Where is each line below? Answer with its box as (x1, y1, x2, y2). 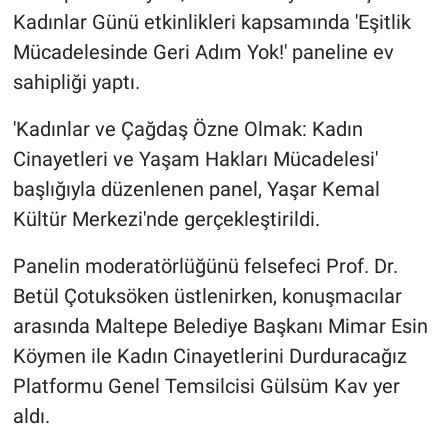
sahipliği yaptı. (12, 70, 140, 95)
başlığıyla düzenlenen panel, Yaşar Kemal (12, 177, 380, 202)
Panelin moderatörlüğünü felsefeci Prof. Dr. (12, 254, 398, 279)
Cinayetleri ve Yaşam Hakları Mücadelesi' (12, 147, 378, 172)
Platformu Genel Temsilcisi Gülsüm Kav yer (12, 374, 400, 399)
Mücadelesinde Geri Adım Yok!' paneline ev (12, 40, 394, 65)
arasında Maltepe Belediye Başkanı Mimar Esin (12, 314, 428, 339)
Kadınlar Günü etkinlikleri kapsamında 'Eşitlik (12, 10, 411, 35)
